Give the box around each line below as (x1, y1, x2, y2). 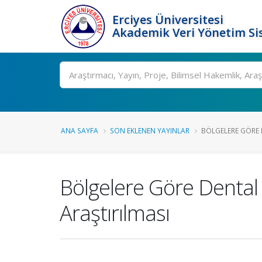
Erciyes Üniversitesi (112, 12, 223, 27)
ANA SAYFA (61, 126, 98, 135)
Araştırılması (60, 198, 170, 227)
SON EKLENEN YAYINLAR (110, 126, 189, 135)
